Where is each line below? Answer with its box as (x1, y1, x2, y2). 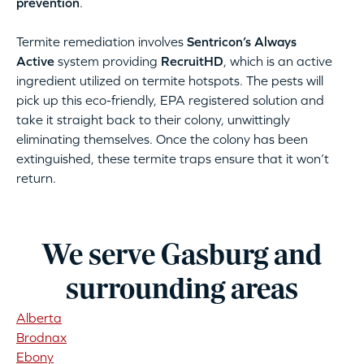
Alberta (16, 310, 62, 326)
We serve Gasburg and (42, 241, 322, 272)
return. (16, 171, 56, 186)
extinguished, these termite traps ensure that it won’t (16, 151, 329, 167)
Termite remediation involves (16, 34, 187, 50)
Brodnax (16, 330, 67, 345)
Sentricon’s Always (187, 34, 297, 50)
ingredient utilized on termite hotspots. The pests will (16, 73, 323, 89)
